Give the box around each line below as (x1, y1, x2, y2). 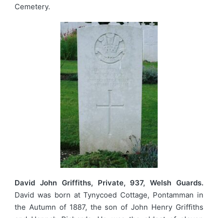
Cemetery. (15, 1, 50, 11)
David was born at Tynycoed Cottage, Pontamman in (15, 190, 203, 200)
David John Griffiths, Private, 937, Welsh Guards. (15, 178, 203, 188)
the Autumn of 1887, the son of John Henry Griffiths (15, 202, 203, 212)
